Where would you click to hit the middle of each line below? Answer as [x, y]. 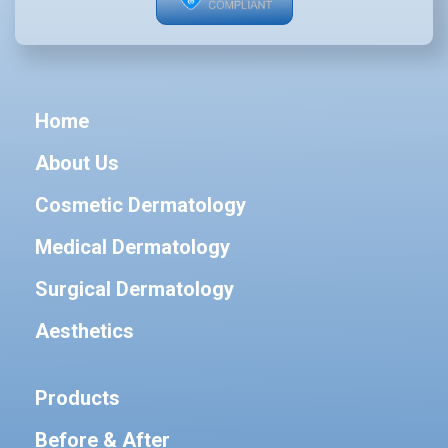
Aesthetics [84, 331]
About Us [77, 163]
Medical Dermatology [132, 247]
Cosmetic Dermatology [140, 205]
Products [77, 398]
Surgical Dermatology [134, 289]
